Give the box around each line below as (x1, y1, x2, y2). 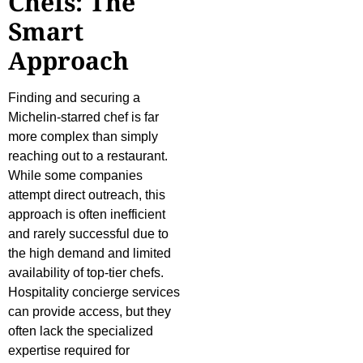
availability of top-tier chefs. (8, 266, 164, 280)
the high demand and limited (8, 246, 171, 261)
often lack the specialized (8, 324, 153, 339)
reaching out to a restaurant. (8, 149, 168, 164)
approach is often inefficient (8, 207, 165, 222)
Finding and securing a (8, 91, 140, 105)
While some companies (8, 169, 143, 183)
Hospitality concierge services (8, 285, 180, 300)
